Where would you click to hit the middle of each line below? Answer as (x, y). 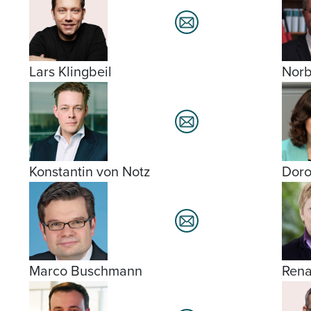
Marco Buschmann (86, 270)
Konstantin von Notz (90, 171)
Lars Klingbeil (70, 72)
